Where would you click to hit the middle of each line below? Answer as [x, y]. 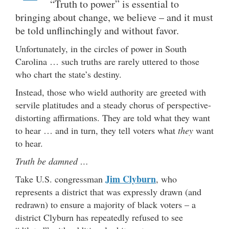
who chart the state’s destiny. [68, 74]
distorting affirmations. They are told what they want [113, 118]
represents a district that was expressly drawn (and [108, 192]
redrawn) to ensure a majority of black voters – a [106, 205]
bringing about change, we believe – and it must [114, 17]
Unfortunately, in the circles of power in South [101, 49]
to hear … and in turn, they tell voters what [97, 131]
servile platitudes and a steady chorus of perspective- [113, 105]
